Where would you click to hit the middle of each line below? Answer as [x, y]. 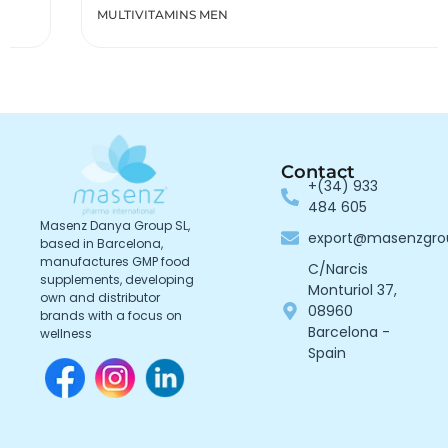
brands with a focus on [111, 316]
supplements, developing [117, 280]
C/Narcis [338, 268]
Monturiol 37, [353, 289]
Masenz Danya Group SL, [115, 226]
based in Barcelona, [101, 244]
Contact [317, 171]
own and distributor [100, 298]
